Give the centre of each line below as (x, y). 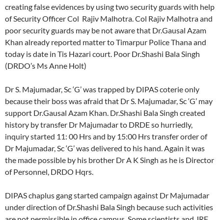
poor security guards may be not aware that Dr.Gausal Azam (106, 30)
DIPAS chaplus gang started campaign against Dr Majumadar (107, 195)
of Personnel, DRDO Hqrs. (49, 171)
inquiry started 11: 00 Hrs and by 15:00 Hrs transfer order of (106, 136)
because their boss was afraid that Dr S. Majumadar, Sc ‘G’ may (109, 101)
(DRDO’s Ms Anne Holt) (46, 65)
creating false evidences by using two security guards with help (110, 6)
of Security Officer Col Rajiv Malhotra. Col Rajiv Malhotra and (109, 18)
